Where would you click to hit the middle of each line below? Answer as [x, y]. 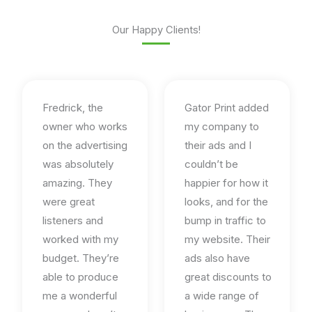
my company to [222, 127]
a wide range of [222, 296]
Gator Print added [227, 108]
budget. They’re [81, 258]
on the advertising [85, 146]
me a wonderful [80, 296]
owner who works [85, 127]
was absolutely [78, 164]
